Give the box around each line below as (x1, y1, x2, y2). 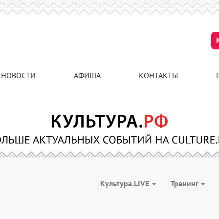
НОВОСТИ (1, 70, 36, 80)
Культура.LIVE (100, 178, 151, 188)
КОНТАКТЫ (139, 70, 178, 80)
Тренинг (171, 178, 200, 188)
